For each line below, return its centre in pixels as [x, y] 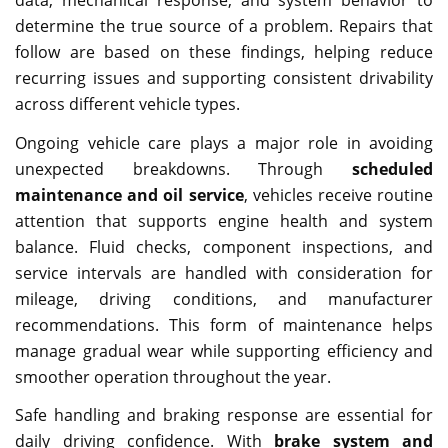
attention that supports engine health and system [224, 220]
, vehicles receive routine [338, 194]
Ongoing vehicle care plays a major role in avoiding [224, 142]
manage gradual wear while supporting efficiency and [224, 350]
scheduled [392, 168]
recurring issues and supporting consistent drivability [224, 77]
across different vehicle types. [127, 103]
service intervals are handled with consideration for [224, 272]
